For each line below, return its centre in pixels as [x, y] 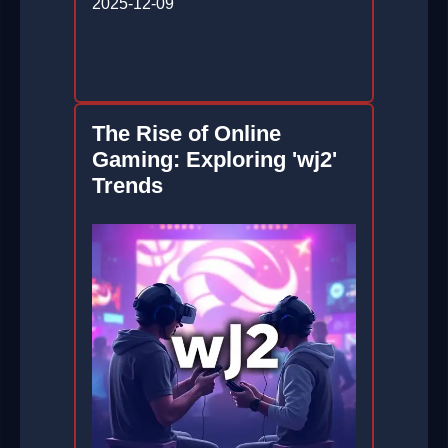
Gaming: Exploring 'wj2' [214, 160]
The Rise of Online [186, 134]
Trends [127, 186]
